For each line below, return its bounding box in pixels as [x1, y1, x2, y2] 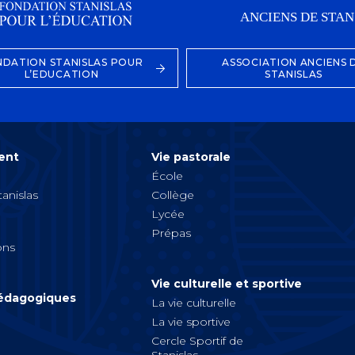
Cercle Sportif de [151, 334, 243, 349]
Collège [151, 188, 194, 203]
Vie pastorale [151, 150, 231, 165]
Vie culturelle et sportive [151, 277, 302, 292]
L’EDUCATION [24, 68, 99, 81]
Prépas [151, 226, 191, 241]
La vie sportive [151, 315, 231, 330]
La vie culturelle [151, 296, 236, 311]
